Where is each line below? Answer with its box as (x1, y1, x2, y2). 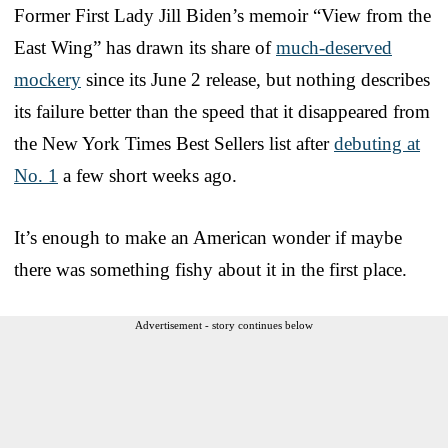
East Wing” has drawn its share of (14, 37, 276, 59)
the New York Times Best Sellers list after (14, 133, 334, 155)
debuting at (334, 133, 420, 155)
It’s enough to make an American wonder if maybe (14, 227, 402, 249)
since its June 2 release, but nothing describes (81, 69, 430, 91)
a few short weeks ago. (58, 165, 237, 187)
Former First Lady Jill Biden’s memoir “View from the (14, 5, 431, 27)
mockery (14, 69, 81, 91)
